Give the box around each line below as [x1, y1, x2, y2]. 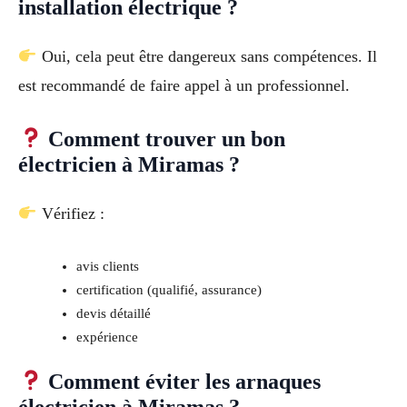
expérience [75, 329, 138, 344]
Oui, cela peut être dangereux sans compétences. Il [36, 47, 377, 66]
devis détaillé [75, 305, 151, 321]
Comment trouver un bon [43, 127, 286, 152]
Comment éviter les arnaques [43, 369, 322, 393]
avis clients [75, 258, 139, 273]
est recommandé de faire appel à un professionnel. [18, 76, 350, 95]
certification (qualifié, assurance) [75, 282, 262, 297]
